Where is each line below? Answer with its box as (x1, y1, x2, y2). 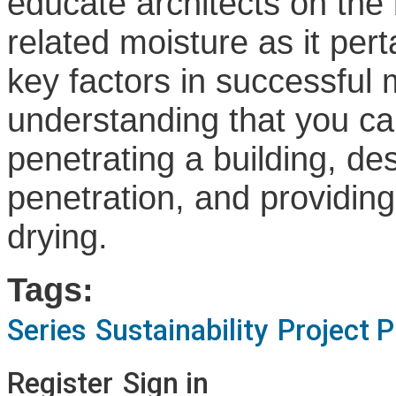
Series (7, 313, 86, 347)
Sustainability (95, 313, 268, 347)
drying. (7, 217, 108, 255)
